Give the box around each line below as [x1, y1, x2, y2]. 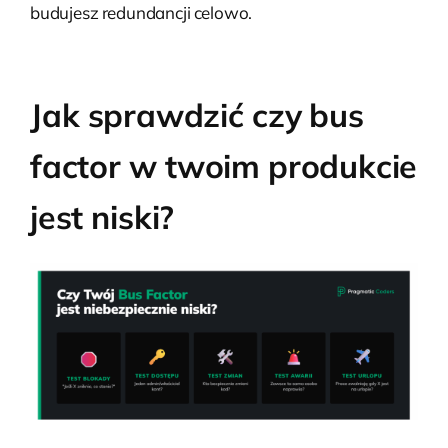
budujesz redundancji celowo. [30, 2, 253, 24]
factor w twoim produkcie [30, 146, 418, 187]
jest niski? [30, 197, 175, 238]
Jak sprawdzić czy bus [30, 95, 364, 136]
